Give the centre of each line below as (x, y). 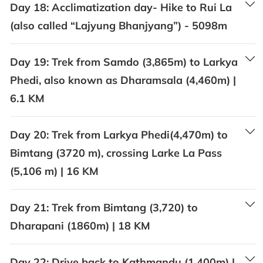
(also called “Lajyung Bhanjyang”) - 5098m (119, 25)
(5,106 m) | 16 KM (54, 171)
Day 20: (29, 134)
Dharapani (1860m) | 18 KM (80, 225)
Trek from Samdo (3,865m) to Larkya (145, 62)
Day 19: (29, 62)
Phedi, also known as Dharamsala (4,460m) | (123, 80)
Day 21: (29, 207)
